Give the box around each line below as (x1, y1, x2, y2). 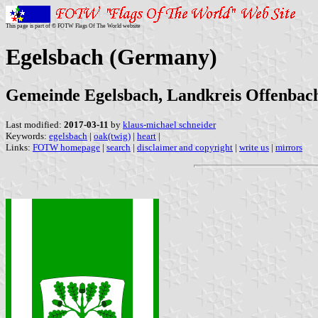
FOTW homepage (33, 141, 100, 153)
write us (239, 141, 269, 153)
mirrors (275, 141, 302, 153)
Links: (6, 141, 33, 153)
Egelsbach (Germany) (6, 44, 217, 70)
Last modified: (6, 119, 64, 130)
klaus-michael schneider (123, 119, 216, 130)
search (106, 141, 131, 153)
